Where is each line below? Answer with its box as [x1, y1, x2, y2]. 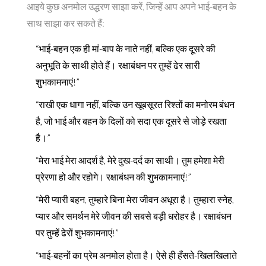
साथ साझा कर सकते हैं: [27, 17, 104, 28]
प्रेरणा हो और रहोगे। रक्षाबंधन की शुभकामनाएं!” [36, 170, 191, 182]
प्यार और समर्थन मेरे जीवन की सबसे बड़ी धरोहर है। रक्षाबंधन [36, 210, 232, 221]
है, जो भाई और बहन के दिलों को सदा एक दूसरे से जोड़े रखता [36, 115, 227, 126]
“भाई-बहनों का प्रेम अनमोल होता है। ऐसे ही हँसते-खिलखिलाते [36, 249, 237, 261]
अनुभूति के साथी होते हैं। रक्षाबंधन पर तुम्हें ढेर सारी [36, 59, 200, 71]
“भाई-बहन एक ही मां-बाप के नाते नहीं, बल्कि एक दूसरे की [36, 42, 216, 54]
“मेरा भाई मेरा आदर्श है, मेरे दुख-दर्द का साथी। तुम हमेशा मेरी [36, 154, 224, 166]
